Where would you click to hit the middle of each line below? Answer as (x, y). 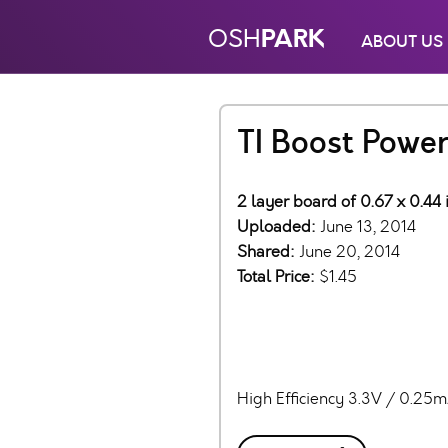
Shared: (268, 251)
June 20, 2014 (349, 251)
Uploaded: (278, 226)
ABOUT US (402, 41)
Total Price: (278, 276)
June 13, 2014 (368, 226)
